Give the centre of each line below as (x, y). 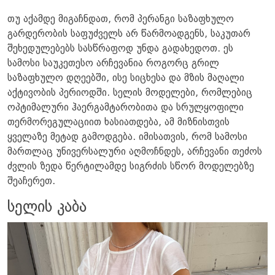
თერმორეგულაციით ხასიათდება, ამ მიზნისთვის (118, 122)
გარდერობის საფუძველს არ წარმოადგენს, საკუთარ (129, 34)
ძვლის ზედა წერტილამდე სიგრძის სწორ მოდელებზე (131, 167)
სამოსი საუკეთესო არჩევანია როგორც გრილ (113, 64)
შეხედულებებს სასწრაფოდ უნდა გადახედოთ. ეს (120, 49)
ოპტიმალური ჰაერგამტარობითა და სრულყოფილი (126, 108)
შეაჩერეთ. (31, 181)
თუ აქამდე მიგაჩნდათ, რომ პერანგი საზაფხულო (121, 19)
